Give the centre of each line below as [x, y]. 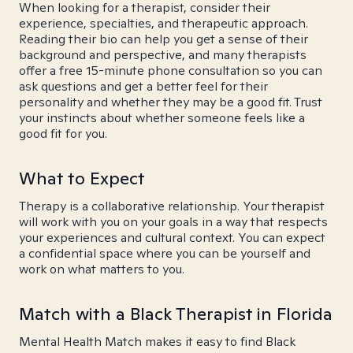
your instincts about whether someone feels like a [162, 118]
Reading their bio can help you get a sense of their [163, 39]
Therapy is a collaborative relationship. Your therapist [172, 206]
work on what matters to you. [102, 269]
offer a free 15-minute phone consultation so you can [171, 71]
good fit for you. [63, 134]
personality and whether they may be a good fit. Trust [171, 102]
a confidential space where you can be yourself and [165, 253]
